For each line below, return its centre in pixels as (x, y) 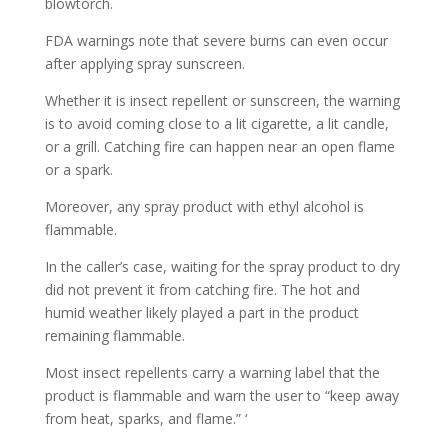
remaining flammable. (114, 335)
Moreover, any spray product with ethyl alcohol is (204, 206)
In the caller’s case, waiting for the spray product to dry (222, 266)
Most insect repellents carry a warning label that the (212, 372)
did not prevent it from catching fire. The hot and (202, 289)
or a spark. (78, 169)
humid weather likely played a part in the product (201, 312)
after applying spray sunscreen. (144, 63)
